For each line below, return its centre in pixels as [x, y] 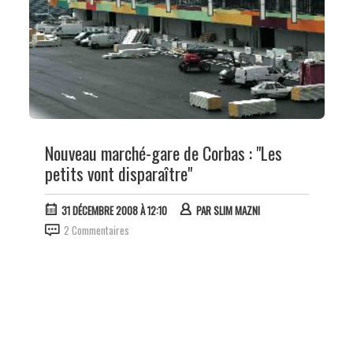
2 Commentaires [96, 230]
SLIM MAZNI [236, 211]
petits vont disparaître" [118, 173]
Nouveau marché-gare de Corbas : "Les [163, 152]
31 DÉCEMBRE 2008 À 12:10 [114, 211]
